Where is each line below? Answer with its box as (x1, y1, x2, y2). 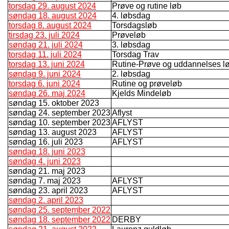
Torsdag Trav (112, 50, 159, 59)
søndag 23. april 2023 (9, 186, 88, 195)
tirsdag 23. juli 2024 (9, 30, 80, 39)
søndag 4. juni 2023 (9, 156, 81, 166)
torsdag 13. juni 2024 (9, 59, 85, 68)
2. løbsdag (112, 69, 150, 78)
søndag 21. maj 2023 (9, 166, 85, 175)
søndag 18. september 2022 (9, 215, 110, 224)
